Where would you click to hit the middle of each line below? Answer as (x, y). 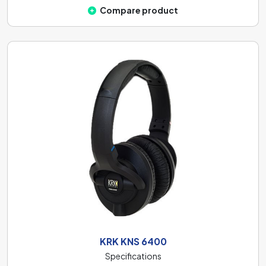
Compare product (139, 10)
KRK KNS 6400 (133, 241)
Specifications (133, 256)
